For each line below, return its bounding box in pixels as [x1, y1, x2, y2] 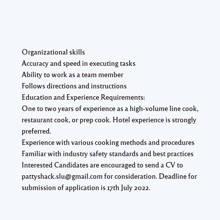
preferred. [22, 126, 51, 135]
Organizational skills [22, 47, 85, 56]
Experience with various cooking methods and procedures [22, 137, 194, 146]
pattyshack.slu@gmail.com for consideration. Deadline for [22, 171, 197, 180]
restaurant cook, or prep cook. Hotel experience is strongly [22, 114, 196, 124]
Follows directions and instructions [22, 81, 127, 90]
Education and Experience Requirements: [22, 92, 145, 101]
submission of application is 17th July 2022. [22, 182, 150, 192]
